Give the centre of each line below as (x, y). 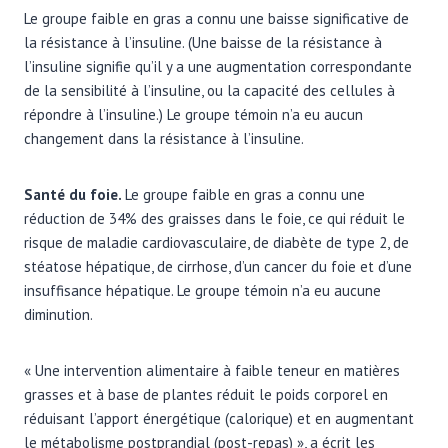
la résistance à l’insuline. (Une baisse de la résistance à (203, 42)
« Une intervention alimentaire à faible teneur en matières (212, 370)
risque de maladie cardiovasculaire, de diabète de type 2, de (216, 242)
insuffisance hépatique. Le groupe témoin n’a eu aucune (202, 290)
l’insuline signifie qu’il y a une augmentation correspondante (218, 66)
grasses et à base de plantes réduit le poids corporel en (206, 394)
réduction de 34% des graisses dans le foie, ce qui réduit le (214, 218)
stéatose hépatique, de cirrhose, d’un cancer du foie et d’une (218, 266)
